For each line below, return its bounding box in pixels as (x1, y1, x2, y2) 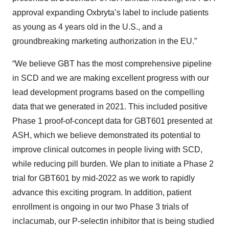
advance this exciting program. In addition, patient (12, 188, 191, 197)
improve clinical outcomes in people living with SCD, (12, 145, 202, 154)
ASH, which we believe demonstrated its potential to (12, 131, 200, 140)
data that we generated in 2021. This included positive (12, 102, 208, 111)
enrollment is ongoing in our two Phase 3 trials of (12, 202, 188, 212)
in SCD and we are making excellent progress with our (12, 74, 209, 83)
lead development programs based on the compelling (12, 88, 204, 97)
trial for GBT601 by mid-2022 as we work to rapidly (12, 174, 195, 183)
